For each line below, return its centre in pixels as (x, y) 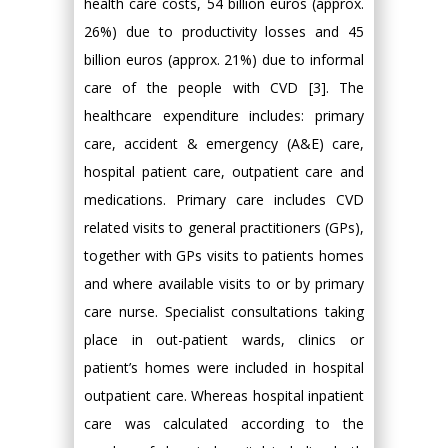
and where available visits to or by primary (224, 283)
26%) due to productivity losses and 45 (224, 31)
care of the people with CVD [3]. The (224, 87)
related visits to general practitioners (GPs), (224, 227)
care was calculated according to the (224, 423)
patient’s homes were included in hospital (224, 367)
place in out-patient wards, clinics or (224, 339)
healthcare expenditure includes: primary (224, 115)
